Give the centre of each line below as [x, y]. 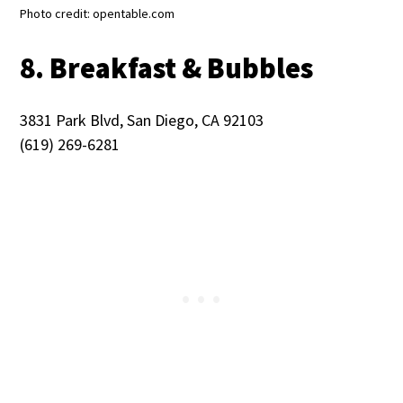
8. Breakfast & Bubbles [170, 69]
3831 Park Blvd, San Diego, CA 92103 [142, 121]
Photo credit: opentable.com [98, 14]
